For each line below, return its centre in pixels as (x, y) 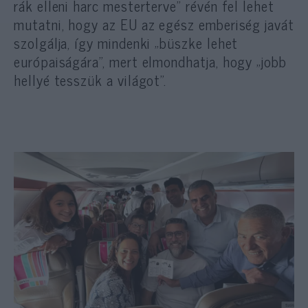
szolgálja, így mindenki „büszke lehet (126, 42)
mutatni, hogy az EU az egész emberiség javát (154, 24)
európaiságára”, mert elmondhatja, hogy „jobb (150, 61)
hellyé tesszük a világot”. (90, 79)
